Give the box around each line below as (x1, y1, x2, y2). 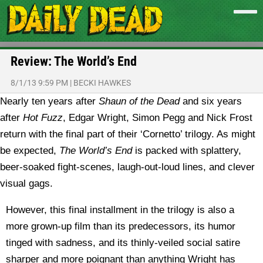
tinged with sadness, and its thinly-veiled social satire (6, 237, 240, 248)
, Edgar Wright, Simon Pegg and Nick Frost (63, 112, 252, 123)
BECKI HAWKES (73, 78, 131, 87)
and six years (180, 96, 242, 107)
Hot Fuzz (23, 112, 63, 123)
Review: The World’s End (11, 54, 137, 69)
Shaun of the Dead (99, 96, 180, 107)
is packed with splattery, (132, 145, 241, 156)
